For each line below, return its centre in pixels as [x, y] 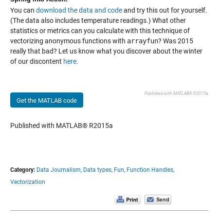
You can [23, 10]
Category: [22, 170]
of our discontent [36, 61]
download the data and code [79, 10]
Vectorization [27, 182]
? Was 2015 [175, 41]
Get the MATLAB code [46, 100]
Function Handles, [150, 170]
